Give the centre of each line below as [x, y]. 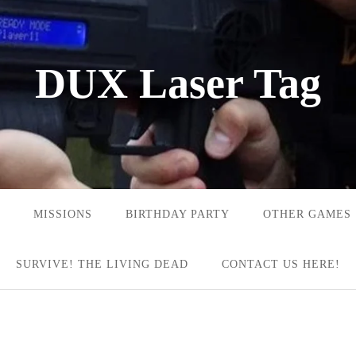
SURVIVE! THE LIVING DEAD [102, 264]
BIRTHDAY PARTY [178, 214]
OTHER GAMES [307, 214]
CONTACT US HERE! [281, 264]
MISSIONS [63, 214]
